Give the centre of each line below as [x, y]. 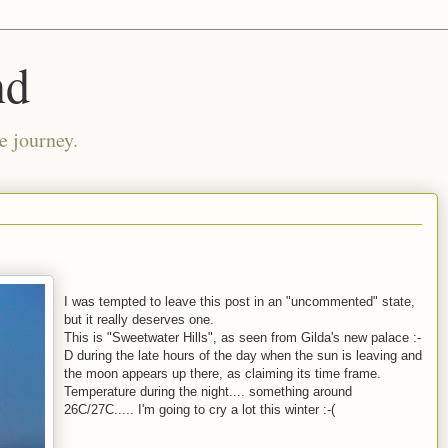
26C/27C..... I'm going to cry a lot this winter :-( [199, 409]
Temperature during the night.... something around [208, 391]
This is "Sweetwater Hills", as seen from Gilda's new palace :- [242, 337]
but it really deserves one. [139, 319]
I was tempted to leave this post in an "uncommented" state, [239, 301]
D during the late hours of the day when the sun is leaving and [243, 355]
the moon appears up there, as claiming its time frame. [222, 373]
